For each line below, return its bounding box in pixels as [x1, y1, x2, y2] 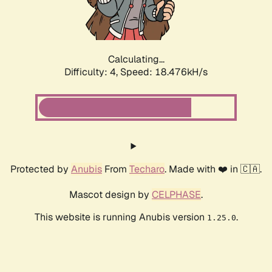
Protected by [10, 163, 71, 176]
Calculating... [107, 53, 165, 66]
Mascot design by [69, 188, 152, 202]
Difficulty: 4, [64, 66, 120, 79]
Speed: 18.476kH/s [120, 66, 208, 79]
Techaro [129, 163, 165, 176]
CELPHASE [152, 188, 201, 202]
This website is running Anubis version [34, 211, 207, 224]
